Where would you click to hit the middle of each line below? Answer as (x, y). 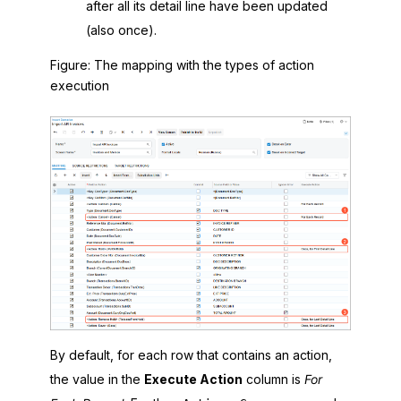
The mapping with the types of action (204, 65)
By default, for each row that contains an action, (191, 354)
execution (80, 85)
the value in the (97, 379)
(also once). (121, 30)
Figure (69, 65)
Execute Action (193, 379)
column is (273, 379)
